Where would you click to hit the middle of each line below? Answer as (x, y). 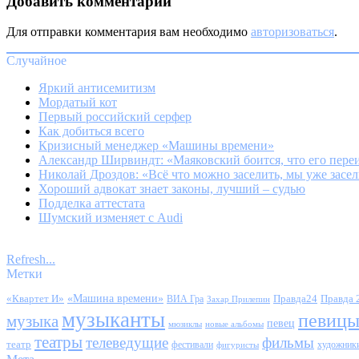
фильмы (288, 343)
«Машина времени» (115, 299)
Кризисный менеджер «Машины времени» (156, 146)
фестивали (192, 345)
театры (58, 343)
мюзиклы (185, 324)
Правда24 (295, 299)
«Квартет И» (35, 299)
